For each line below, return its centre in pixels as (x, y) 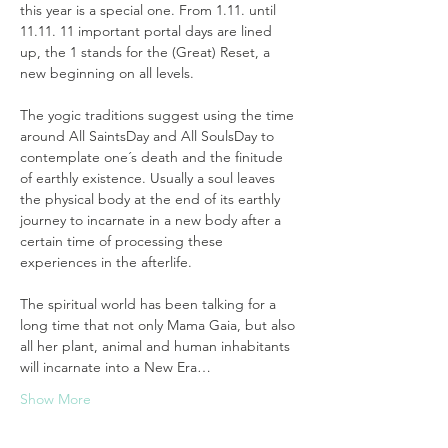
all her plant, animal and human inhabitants (157, 346)
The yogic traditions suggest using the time (159, 115)
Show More (55, 399)
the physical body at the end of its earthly (152, 199)
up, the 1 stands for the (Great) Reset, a (147, 52)
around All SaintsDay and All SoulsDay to (149, 136)
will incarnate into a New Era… (115, 367)
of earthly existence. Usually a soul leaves (149, 178)
